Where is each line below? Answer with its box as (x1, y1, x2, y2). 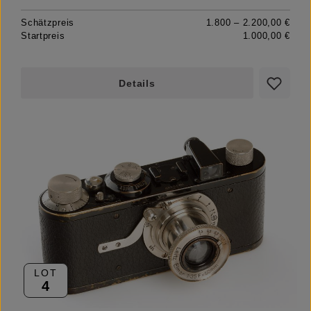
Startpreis (21, 31, 65, 42)
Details (119, 78, 155, 90)
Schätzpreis (21, 17, 75, 28)
